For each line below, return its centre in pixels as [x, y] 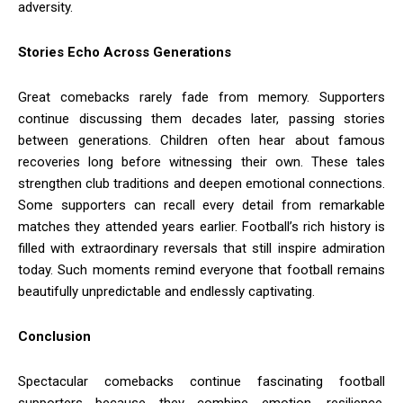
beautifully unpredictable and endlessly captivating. [166, 291]
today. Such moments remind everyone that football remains [201, 269]
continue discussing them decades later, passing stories [201, 118]
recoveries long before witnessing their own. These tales [201, 161]
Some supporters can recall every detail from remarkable [201, 205]
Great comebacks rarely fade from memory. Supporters [201, 97]
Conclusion [54, 336]
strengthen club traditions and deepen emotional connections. [201, 183]
